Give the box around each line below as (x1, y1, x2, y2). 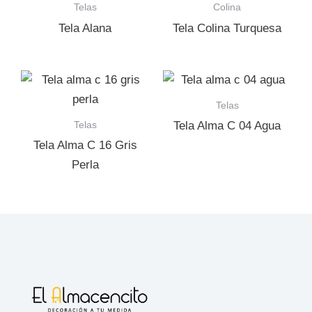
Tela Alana (58, 21, 111, 35)
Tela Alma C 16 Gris (33, 138, 137, 152)
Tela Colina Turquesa (173, 21, 281, 35)
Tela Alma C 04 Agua (173, 118, 281, 132)
